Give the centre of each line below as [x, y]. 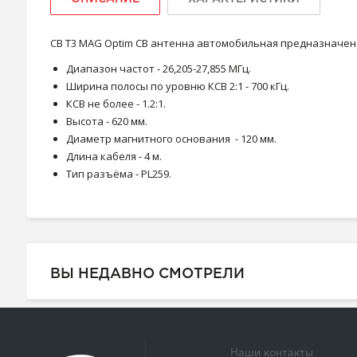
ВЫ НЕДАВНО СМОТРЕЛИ [147, 274]
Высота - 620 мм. [107, 121]
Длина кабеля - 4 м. [114, 156]
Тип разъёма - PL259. [119, 174]
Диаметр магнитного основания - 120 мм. [171, 139]
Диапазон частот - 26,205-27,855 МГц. [159, 69]
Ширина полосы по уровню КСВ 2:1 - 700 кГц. [178, 86]
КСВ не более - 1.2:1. [116, 104]
